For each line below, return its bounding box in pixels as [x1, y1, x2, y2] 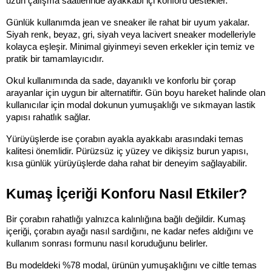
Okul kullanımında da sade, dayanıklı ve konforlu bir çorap [6, 75, 236, 86]
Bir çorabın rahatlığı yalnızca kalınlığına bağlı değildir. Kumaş [6, 214, 246, 224]
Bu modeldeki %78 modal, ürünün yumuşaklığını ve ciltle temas [6, 260, 257, 270]
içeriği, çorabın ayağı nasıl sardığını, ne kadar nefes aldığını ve [6, 226, 253, 236]
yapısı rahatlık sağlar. [6, 112, 90, 122]
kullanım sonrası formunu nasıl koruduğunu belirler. [6, 238, 208, 248]
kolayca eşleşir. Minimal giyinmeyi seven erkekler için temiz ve [6, 41, 254, 52]
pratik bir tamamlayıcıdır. [6, 53, 104, 64]
